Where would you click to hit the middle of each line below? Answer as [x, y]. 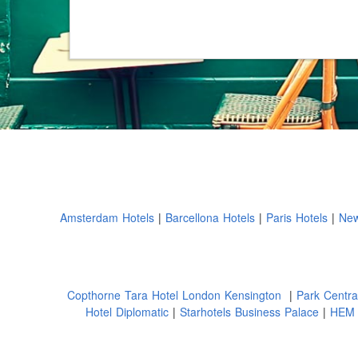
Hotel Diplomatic [129, 313]
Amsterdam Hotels [109, 218]
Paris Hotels [299, 218]
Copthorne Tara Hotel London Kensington [178, 296]
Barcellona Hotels [212, 218]
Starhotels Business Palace [251, 313]
